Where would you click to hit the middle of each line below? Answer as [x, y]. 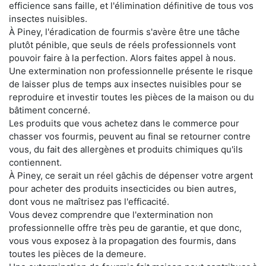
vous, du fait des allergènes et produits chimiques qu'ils [126, 150]
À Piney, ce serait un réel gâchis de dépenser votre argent [131, 176]
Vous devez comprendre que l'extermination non [111, 215]
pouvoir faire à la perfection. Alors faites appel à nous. [122, 58]
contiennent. [35, 163]
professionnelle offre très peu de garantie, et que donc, [125, 228]
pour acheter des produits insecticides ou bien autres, [123, 189]
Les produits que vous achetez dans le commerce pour [124, 123]
